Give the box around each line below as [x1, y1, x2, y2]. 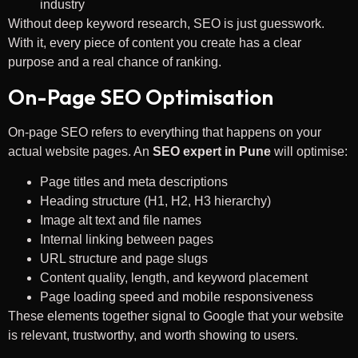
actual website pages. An [8, 144, 153, 158]
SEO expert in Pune [153, 144, 271, 158]
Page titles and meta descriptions [40, 174, 228, 189]
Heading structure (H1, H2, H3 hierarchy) [40, 193, 271, 208]
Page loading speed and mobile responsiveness [40, 289, 313, 304]
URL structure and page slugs [40, 251, 208, 265]
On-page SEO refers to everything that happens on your [8, 125, 321, 139]
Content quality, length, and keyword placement [40, 270, 308, 284]
